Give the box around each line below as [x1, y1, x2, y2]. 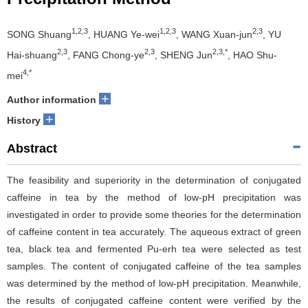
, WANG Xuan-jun [176, 28, 252, 40]
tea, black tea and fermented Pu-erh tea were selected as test [7, 243, 301, 254]
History [7, 114, 41, 126]
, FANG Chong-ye [67, 49, 144, 60]
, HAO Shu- [228, 49, 277, 60]
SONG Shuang [7, 28, 71, 40]
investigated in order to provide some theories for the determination [7, 208, 301, 220]
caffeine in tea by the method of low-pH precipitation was [7, 191, 301, 203]
